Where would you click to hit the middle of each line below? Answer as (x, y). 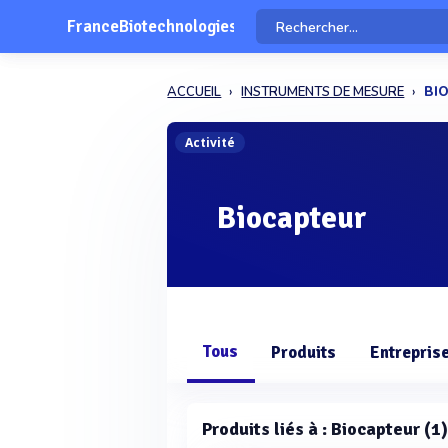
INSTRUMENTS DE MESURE (323, 92)
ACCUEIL (194, 92)
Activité (210, 142)
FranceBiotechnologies (152, 26)
